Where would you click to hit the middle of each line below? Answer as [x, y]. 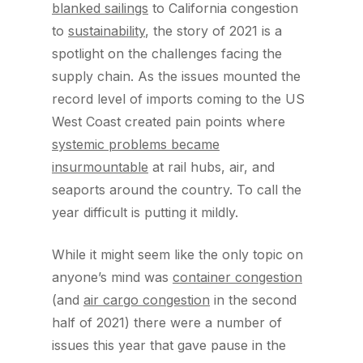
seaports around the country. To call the [177, 190]
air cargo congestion [147, 300]
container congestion [237, 277]
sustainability [107, 31]
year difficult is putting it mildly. [147, 212]
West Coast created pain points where [169, 122]
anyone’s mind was [112, 277]
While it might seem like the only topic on [177, 254]
